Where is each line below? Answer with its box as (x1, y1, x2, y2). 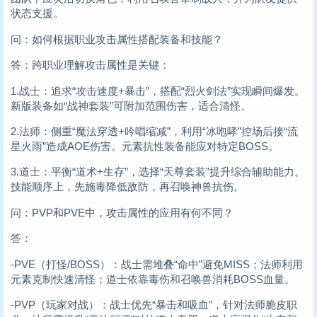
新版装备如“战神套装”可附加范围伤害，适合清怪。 (11, 99, 251, 112)
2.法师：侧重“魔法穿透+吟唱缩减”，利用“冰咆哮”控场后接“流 (11, 125, 298, 138)
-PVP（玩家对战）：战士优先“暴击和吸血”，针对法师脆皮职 (11, 298, 297, 311)
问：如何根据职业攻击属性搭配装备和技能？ (11, 33, 223, 45)
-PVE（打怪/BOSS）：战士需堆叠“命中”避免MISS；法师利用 (11, 258, 303, 270)
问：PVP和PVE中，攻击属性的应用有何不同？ (11, 206, 234, 219)
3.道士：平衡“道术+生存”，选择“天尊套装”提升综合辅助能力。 (11, 166, 305, 178)
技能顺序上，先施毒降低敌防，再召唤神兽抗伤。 (11, 180, 244, 193)
